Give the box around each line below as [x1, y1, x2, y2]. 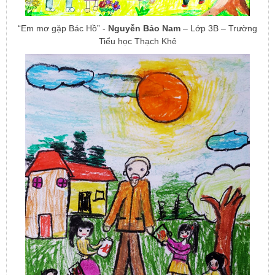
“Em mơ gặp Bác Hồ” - [18, 23, 108, 33]
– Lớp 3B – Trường [180, 23, 257, 33]
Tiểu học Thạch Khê [98, 36, 177, 46]
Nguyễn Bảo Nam [108, 23, 180, 33]
